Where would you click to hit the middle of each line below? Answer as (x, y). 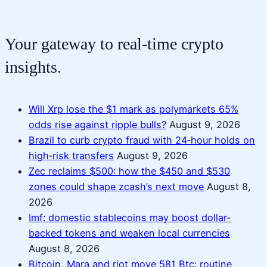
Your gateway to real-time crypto (114, 44)
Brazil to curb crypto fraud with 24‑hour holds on (142, 140)
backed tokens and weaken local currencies (129, 233)
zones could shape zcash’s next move (116, 186)
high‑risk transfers (71, 155)
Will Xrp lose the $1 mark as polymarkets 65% (133, 109)
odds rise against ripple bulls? (97, 124)
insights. (33, 67)
